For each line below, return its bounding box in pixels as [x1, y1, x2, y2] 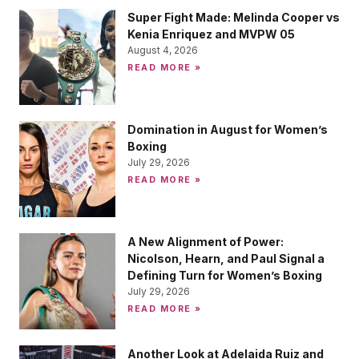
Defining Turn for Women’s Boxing [127, 268, 322, 283]
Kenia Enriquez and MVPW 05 [127, 27, 295, 42]
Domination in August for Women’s [127, 123, 328, 137]
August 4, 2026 [127, 44, 198, 57]
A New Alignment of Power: [127, 235, 284, 249]
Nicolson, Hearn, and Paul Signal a [127, 252, 325, 266]
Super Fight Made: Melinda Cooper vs [127, 10, 340, 25]
